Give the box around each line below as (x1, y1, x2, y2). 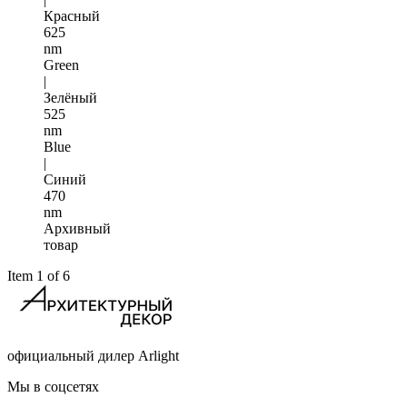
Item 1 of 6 (7, 267, 70, 283)
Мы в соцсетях (7, 378, 99, 394)
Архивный (44, 220, 111, 236)
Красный (44, 7, 100, 24)
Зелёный (44, 89, 97, 105)
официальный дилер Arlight (7, 347, 179, 363)
